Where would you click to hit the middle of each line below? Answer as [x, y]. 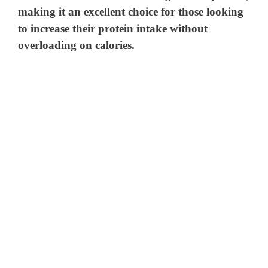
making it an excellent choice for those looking [131, 11]
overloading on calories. [77, 45]
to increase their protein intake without [113, 28]
